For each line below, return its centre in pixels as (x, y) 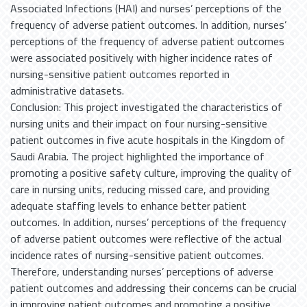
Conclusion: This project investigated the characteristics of (146, 107)
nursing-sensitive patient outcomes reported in (120, 74)
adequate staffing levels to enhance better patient (128, 206)
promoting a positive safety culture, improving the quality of (151, 173)
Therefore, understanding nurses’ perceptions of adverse (142, 271)
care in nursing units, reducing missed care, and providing (140, 189)
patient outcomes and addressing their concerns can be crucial (153, 288)
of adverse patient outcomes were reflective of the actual (146, 238)
